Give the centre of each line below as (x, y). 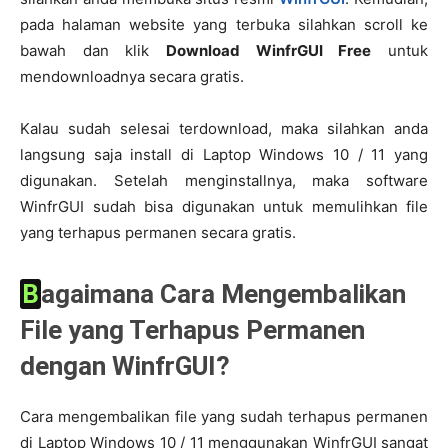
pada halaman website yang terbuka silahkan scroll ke (224, 24)
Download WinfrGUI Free (269, 50)
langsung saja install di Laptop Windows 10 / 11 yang (224, 154)
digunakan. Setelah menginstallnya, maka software (224, 180)
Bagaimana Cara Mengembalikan (30, 294)
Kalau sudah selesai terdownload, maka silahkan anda (224, 128)
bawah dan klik (93, 50)
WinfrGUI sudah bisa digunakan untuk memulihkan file (224, 206)
